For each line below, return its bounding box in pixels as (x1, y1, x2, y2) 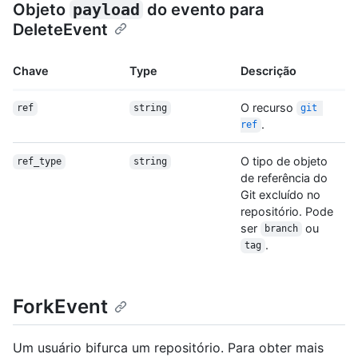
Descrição (241, 63, 296, 78)
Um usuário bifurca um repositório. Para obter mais (13, 339, 324, 356)
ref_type (16, 156, 62, 168)
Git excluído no (241, 187, 320, 201)
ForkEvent (13, 294, 108, 318)
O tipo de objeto (241, 153, 328, 168)
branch (264, 223, 298, 235)
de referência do (241, 170, 328, 185)
